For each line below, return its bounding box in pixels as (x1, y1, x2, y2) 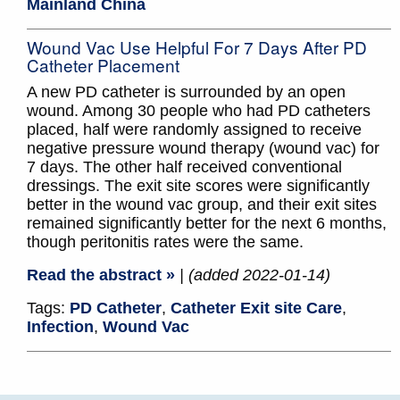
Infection (27, 318, 94, 337)
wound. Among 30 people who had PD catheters (27, 102, 371, 121)
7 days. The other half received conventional (27, 158, 342, 177)
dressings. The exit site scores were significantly (27, 177, 370, 196)
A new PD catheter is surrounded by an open (27, 83, 346, 102)
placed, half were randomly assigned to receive (27, 121, 362, 139)
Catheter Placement (27, 53, 179, 78)
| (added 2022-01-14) (179, 266, 330, 285)
